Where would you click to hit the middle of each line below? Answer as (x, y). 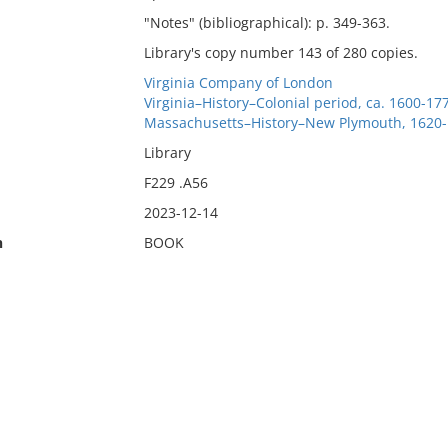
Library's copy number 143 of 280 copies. (280, 52)
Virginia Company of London (238, 82)
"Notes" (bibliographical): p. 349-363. (266, 22)
